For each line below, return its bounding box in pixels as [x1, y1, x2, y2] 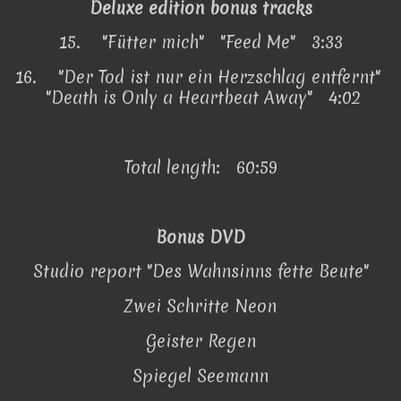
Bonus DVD [156, 225, 245, 249]
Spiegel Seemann [132, 363, 269, 388]
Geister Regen [145, 329, 256, 354]
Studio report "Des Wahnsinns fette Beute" [32, 260, 369, 284]
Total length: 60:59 [124, 155, 277, 179]
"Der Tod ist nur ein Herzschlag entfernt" [58, 65, 386, 90]
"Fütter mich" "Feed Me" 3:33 [101, 30, 343, 55]
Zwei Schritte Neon [124, 294, 277, 319]
